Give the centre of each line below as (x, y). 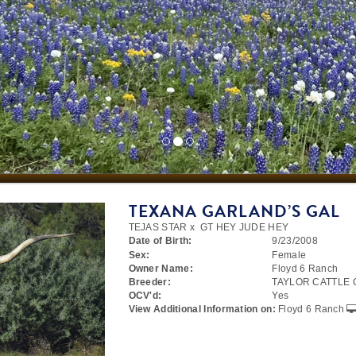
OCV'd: (145, 296)
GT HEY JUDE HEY (244, 227)
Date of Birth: (160, 241)
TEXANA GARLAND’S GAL (234, 211)
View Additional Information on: (202, 309)
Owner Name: (161, 269)
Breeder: (149, 282)
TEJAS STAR (158, 227)
